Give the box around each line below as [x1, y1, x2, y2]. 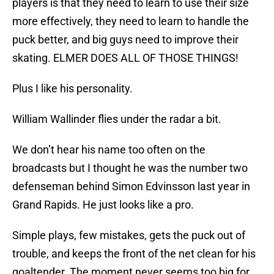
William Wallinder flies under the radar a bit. [12, 113, 221, 126]
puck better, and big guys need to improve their [12, 33, 239, 46]
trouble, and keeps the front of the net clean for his [12, 247, 256, 261]
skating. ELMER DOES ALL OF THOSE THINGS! [12, 51, 239, 65]
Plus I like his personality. [12, 82, 135, 95]
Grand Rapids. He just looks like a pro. [12, 198, 194, 212]
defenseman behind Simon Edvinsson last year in [12, 180, 250, 193]
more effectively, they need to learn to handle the [12, 15, 249, 28]
